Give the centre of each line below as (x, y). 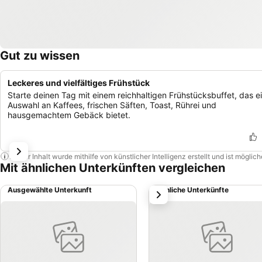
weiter (165, 192)
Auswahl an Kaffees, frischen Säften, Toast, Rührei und (112, 105)
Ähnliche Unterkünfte (192, 190)
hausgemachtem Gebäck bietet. (69, 115)
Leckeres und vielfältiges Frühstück (79, 83)
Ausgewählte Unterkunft (50, 190)
